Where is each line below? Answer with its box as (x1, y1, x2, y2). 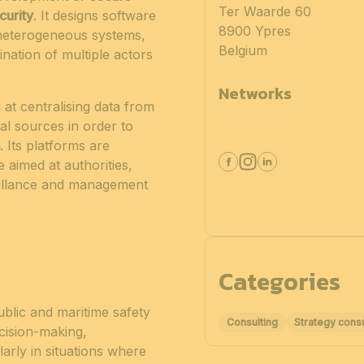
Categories (218, 263, 340, 301)
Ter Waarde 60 (218, 3, 311, 20)
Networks (218, 81, 292, 106)
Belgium (218, 42, 267, 59)
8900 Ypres (218, 23, 291, 40)
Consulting (226, 315, 278, 328)
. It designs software (33, 7, 156, 24)
